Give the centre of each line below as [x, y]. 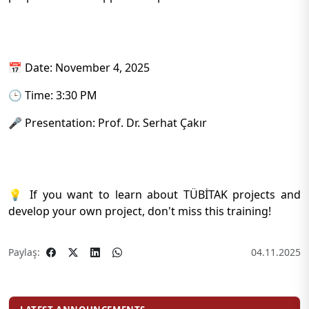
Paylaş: [24, 252]
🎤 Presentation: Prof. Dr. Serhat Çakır [108, 123]
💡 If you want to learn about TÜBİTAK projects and [154, 195]
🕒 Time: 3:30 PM [53, 95]
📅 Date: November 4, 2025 [79, 68]
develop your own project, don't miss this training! [140, 211]
